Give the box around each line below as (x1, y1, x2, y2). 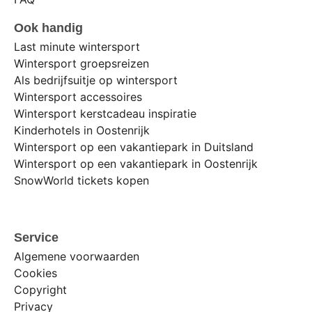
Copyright (14, 282, 67, 297)
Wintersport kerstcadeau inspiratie (14, 107, 196, 121)
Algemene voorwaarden (14, 249, 139, 263)
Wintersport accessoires (14, 90, 142, 104)
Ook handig (14, 21, 83, 36)
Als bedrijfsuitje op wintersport (14, 73, 178, 88)
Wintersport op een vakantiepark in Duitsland (14, 140, 253, 155)
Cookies (14, 265, 57, 280)
